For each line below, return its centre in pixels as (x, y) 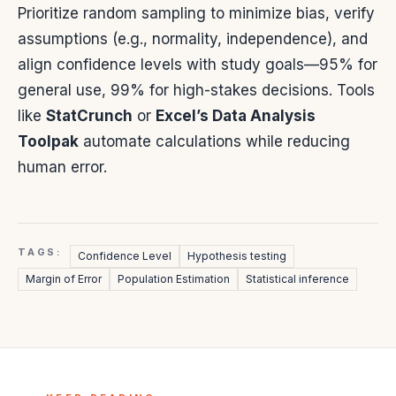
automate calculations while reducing (214, 142)
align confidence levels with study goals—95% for (198, 65)
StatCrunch (89, 116)
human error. (62, 168)
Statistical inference (297, 279)
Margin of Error (64, 279)
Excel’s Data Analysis (236, 116)
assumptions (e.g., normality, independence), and (193, 39)
